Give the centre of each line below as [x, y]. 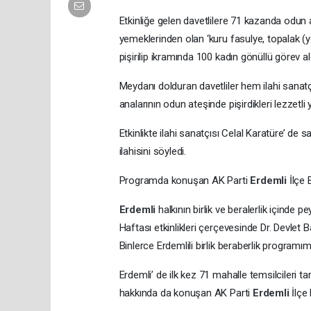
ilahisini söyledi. [153, 151]
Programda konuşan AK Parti [185, 180]
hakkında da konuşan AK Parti [186, 293]
